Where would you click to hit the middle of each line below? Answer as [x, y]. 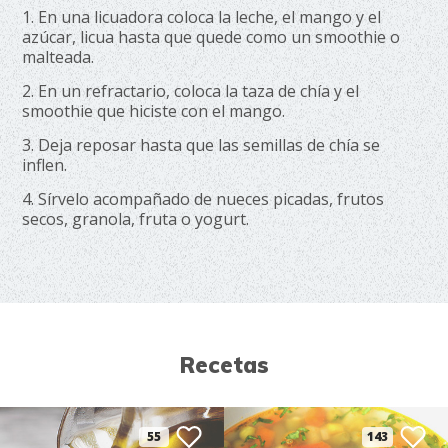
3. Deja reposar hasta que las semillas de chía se [201, 145]
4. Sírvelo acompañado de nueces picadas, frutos [203, 199]
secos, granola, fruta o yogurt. [136, 219]
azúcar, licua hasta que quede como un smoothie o [211, 37]
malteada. [58, 57]
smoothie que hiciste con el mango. [154, 111]
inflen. [45, 165]
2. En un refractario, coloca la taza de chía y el [191, 91]
